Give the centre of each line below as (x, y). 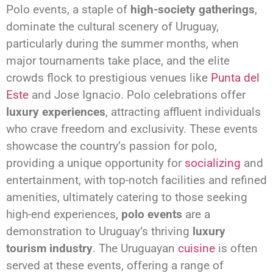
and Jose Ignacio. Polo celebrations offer (137, 94)
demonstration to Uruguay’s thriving (99, 231)
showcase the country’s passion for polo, (112, 146)
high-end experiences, (64, 214)
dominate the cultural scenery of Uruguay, (112, 26)
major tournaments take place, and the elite (118, 60)
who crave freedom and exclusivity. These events (132, 129)
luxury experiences (56, 112)
